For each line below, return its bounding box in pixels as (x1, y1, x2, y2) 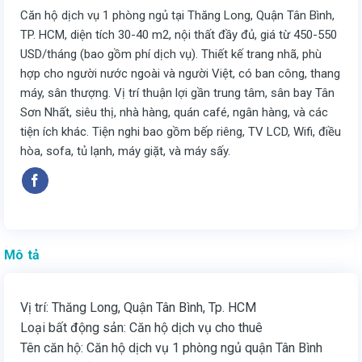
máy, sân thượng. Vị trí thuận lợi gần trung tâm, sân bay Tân (20, 86, 335, 101)
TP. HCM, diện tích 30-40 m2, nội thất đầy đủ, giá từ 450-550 (20, 27, 337, 43)
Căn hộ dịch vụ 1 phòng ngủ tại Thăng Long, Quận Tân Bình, (20, 8, 335, 23)
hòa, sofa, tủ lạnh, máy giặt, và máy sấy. (20, 144, 230, 159)
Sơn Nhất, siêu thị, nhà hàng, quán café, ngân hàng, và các (20, 105, 328, 120)
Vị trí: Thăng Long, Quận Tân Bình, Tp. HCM (20, 299, 256, 315)
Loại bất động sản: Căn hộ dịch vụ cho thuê (20, 319, 263, 335)
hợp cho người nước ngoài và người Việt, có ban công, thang (20, 66, 340, 82)
